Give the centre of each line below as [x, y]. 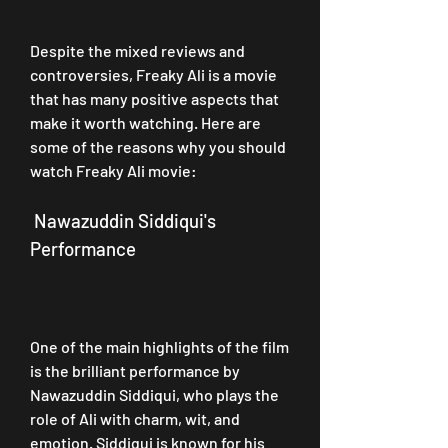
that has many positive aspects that [154, 98]
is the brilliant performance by [135, 370]
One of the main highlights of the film [159, 346]
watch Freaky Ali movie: [113, 170]
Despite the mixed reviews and [137, 50]
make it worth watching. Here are [145, 122]
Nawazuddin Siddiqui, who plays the [154, 394]
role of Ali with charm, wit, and [135, 418]
